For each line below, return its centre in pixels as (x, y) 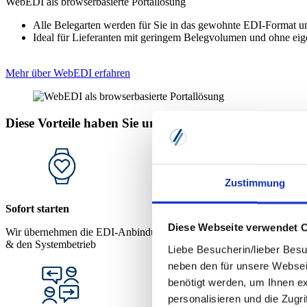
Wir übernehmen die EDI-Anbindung (86, 232)
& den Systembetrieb (51, 245)
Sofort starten (37, 209)
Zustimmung (255, 183)
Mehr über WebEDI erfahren (68, 73)
